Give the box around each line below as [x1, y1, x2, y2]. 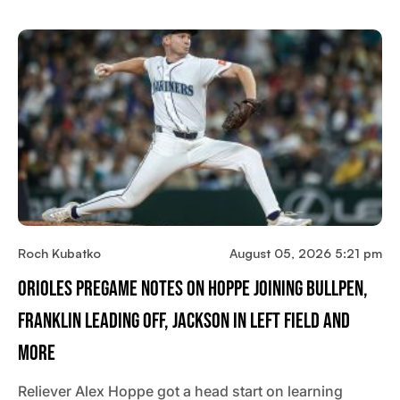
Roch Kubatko [18, 246, 101, 262]
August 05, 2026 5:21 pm [229, 246, 382, 262]
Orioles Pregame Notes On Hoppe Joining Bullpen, [18, 276, 368, 303]
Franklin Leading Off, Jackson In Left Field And [18, 308, 350, 335]
